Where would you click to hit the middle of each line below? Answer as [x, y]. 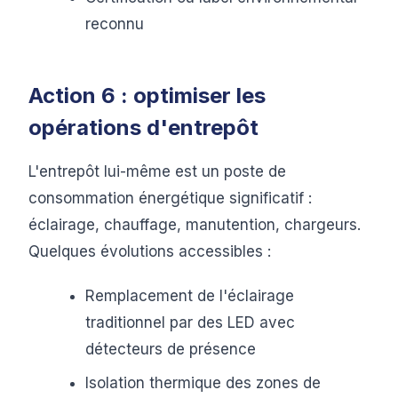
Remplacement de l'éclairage [190, 296]
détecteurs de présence [171, 349]
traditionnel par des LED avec [190, 322]
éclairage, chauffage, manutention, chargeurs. [195, 225]
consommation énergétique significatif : [170, 198]
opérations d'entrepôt [143, 127]
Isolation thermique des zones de [203, 383]
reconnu [115, 24]
